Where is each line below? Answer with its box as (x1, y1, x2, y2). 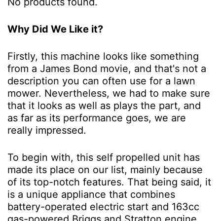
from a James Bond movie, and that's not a (7, 62, 206, 74)
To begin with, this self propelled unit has (7, 151, 200, 163)
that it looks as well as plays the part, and (7, 99, 201, 111)
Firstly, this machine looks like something (7, 50, 199, 62)
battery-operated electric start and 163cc (7, 200, 199, 213)
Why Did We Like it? (7, 23, 106, 35)
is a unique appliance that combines (7, 188, 175, 200)
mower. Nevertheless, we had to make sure (7, 87, 210, 99)
